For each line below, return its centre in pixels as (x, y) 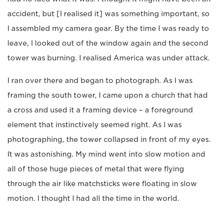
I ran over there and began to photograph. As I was (100, 80)
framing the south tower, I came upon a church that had (108, 95)
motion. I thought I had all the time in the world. (93, 198)
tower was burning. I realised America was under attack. (109, 58)
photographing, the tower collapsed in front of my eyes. (109, 139)
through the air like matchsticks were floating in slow (102, 183)
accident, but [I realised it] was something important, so (109, 14)
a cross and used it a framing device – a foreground (100, 110)
